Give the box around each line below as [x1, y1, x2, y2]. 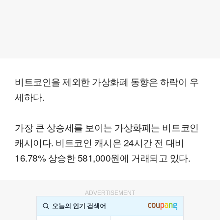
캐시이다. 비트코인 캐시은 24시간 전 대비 [15, 136, 184, 149]
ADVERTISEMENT [85, 190, 135, 197]
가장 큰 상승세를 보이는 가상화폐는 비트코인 [15, 120, 199, 134]
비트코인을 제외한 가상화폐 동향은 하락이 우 [15, 75, 199, 88]
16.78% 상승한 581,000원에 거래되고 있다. [15, 151, 191, 165]
